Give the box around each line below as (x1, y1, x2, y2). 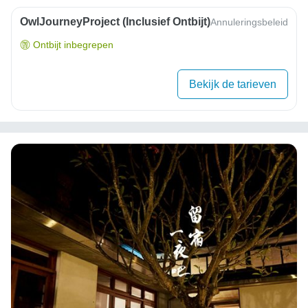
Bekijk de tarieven (189, 78, 276, 91)
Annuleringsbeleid (210, 16, 288, 28)
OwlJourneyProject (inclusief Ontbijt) (20, 16, 210, 28)
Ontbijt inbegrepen (33, 39, 113, 51)
